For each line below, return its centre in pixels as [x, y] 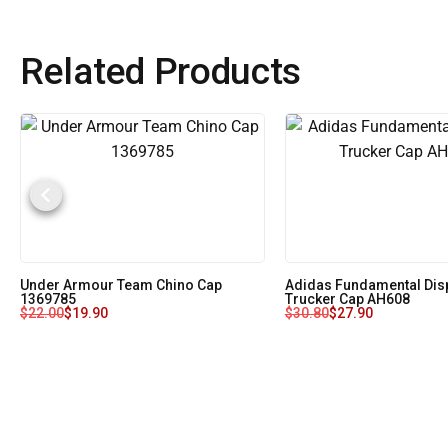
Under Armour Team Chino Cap [120, 285]
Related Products [161, 71]
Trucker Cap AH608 [347, 299]
